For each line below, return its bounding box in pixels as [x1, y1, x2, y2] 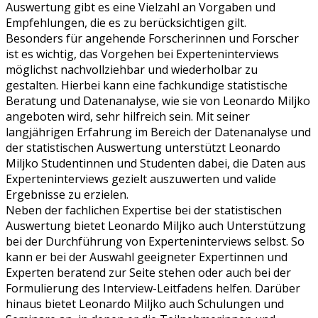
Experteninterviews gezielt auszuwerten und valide [6, 170, 276, 187]
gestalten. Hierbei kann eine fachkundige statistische [6, 77, 287, 93]
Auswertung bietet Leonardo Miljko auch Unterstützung [6, 217, 306, 234]
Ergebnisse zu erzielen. [6, 186, 128, 202]
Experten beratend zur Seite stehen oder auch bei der [6, 264, 291, 280]
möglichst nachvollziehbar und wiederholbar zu [6, 61, 258, 77]
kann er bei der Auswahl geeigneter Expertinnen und [6, 248, 287, 265]
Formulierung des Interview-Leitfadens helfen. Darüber [6, 280, 300, 296]
